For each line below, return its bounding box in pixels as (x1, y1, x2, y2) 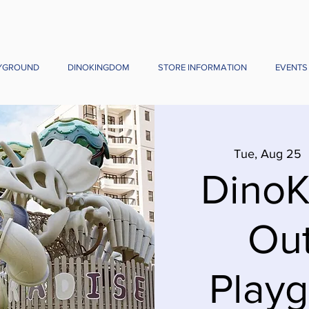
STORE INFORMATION (157, 62, 247, 72)
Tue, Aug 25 (233, 147, 301, 161)
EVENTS (275, 62, 308, 72)
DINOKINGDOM (67, 62, 130, 72)
